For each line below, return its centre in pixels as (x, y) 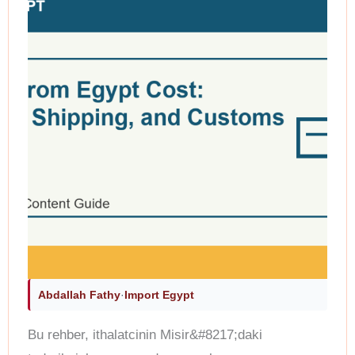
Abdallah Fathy (79, 295)
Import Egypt (159, 295)
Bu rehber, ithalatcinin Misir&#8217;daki (145, 335)
